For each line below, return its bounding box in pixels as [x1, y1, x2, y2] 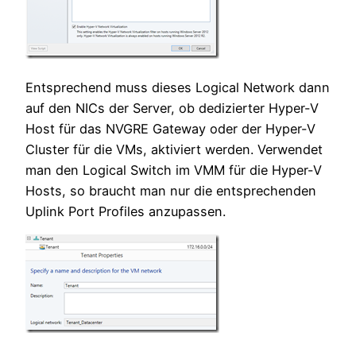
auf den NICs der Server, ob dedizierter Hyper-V [25, 100, 319, 117]
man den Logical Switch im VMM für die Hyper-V [25, 162, 322, 179]
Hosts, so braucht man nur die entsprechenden [25, 183, 316, 199]
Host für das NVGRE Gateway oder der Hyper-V [25, 121, 315, 137]
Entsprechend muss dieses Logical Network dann [25, 79, 330, 96]
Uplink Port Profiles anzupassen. [25, 203, 226, 220]
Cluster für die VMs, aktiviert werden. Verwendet [25, 141, 323, 158]
